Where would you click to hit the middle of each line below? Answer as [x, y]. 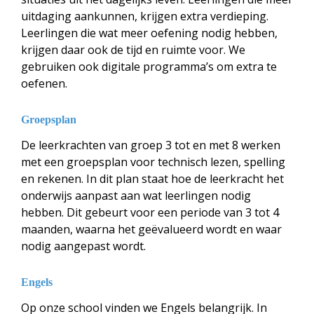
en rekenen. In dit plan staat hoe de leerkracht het [152, 179]
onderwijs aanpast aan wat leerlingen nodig [136, 196]
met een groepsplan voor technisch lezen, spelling [153, 162]
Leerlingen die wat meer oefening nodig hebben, [149, 33]
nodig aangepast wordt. [83, 246]
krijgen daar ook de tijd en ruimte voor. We [133, 50]
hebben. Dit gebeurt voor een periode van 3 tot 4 [150, 212]
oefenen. [44, 83]
